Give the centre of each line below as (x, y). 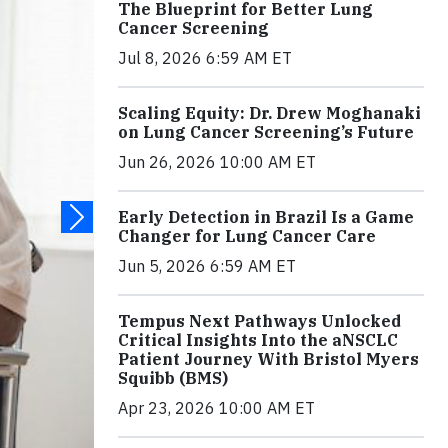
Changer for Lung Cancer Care (247, 236)
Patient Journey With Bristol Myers (268, 359)
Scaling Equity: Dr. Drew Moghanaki (269, 113)
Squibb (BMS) (173, 378)
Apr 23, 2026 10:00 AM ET (216, 408)
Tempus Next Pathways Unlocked (259, 321)
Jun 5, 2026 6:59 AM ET (207, 266)
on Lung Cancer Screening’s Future (266, 132)
